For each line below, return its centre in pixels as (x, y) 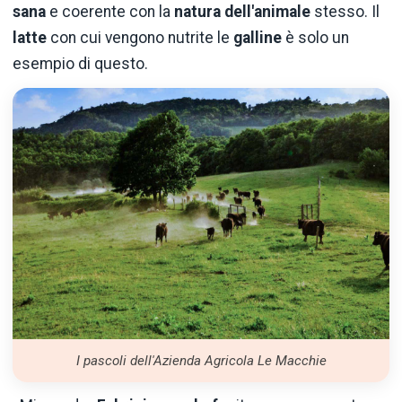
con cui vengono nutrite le (140, 37)
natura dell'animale (242, 11)
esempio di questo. (80, 63)
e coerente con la (110, 11)
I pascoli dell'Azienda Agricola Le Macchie (201, 360)
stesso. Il (345, 11)
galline (258, 37)
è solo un (315, 37)
